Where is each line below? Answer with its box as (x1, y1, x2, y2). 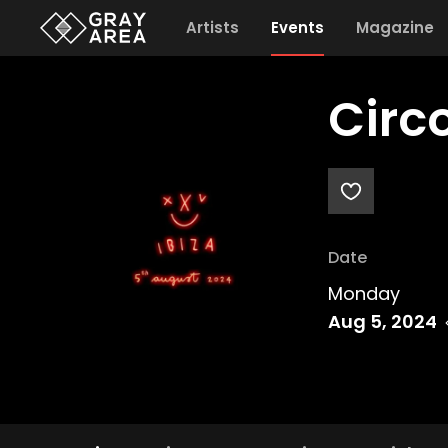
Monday (328, 281, 400, 306)
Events (270, 17, 324, 38)
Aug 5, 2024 (328, 309, 437, 334)
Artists (185, 17, 239, 38)
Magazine (355, 17, 434, 38)
